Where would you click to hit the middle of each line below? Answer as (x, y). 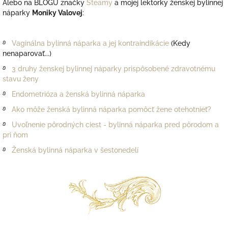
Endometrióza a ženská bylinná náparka (80, 94)
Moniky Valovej (57, 13)
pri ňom (15, 135)
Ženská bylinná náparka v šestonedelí (75, 150)
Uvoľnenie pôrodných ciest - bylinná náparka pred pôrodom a (115, 125)
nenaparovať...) (27, 54)
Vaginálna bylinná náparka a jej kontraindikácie (90, 44)
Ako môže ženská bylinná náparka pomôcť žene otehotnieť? (111, 110)
